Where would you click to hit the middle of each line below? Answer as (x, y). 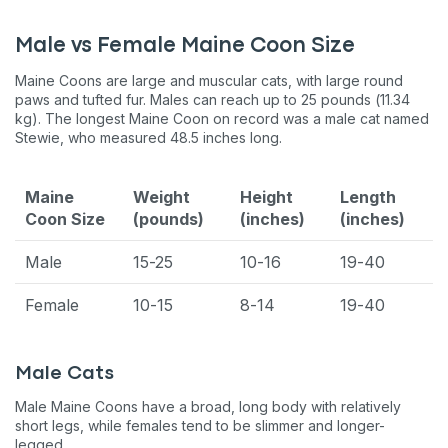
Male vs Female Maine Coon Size (185, 46)
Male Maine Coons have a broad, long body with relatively (208, 406)
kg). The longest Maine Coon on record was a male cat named (222, 118)
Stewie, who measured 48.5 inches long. (222, 137)
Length (368, 196)
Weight (161, 196)
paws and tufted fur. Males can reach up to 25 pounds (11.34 (212, 99)
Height (266, 196)
